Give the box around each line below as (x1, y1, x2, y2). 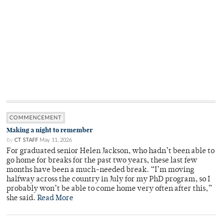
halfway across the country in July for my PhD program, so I (6, 176, 210, 184)
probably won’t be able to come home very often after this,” (6, 185, 212, 193)
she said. (6, 195, 37, 203)
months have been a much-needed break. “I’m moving (6, 166, 194, 174)
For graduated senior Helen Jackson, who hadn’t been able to (6, 148, 215, 156)
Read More (37, 195, 73, 203)
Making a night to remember (6, 126, 93, 135)
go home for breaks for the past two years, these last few (6, 157, 197, 165)
